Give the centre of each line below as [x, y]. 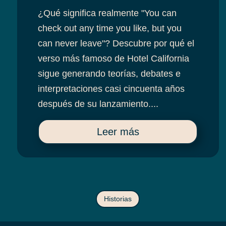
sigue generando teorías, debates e [109, 74]
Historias [118, 199]
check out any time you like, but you [110, 29]
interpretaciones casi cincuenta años [111, 89]
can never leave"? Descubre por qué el [116, 44]
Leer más [118, 132]
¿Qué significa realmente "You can [107, 13]
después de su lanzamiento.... [98, 104]
